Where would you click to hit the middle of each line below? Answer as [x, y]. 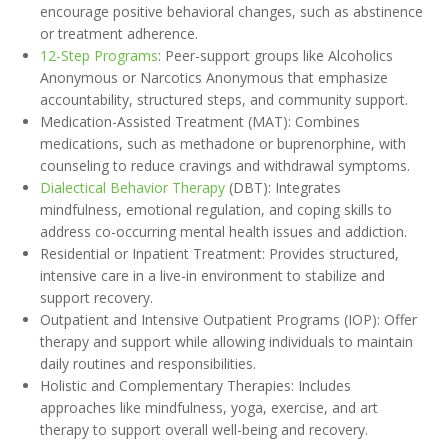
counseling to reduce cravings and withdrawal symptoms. [225, 165]
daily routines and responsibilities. [148, 363]
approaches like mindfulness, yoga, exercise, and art [209, 407]
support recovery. [96, 297]
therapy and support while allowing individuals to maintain [226, 341]
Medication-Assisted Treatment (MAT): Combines [200, 121]
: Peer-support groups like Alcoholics [275, 55]
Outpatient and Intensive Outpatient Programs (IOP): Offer [228, 319]
